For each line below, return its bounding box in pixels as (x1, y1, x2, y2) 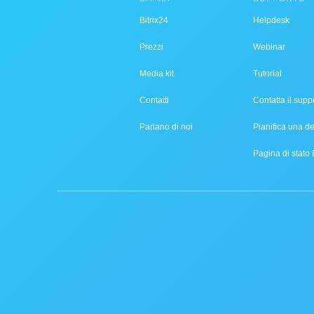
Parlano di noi (139, 122, 193, 132)
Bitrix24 (139, 15, 168, 25)
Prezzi (139, 42, 163, 52)
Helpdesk (253, 15, 289, 25)
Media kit (139, 69, 174, 78)
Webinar (253, 42, 285, 52)
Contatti (139, 95, 169, 105)
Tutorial (253, 69, 282, 78)
